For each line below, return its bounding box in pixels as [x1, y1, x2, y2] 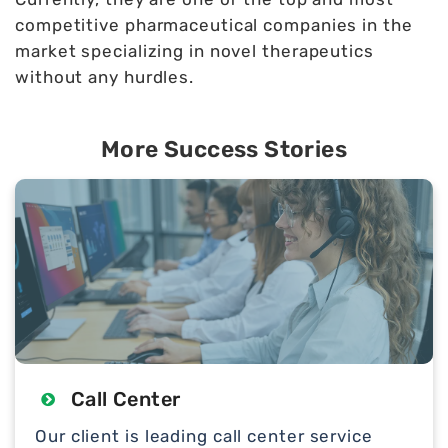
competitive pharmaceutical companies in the [15, 15, 413, 36]
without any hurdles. [15, 67, 194, 88]
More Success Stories [101, 136, 347, 164]
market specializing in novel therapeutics [15, 41, 374, 62]
